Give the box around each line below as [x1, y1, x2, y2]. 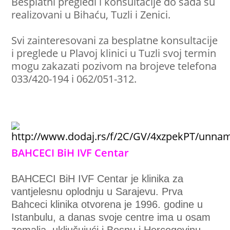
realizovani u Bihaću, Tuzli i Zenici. [11, 7, 171, 22]
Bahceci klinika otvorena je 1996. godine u [11, 199, 203, 210]
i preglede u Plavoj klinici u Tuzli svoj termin [11, 46, 217, 61]
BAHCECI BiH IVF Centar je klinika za [11, 173, 184, 185]
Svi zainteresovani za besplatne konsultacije [11, 33, 218, 48]
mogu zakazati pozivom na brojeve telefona [11, 59, 217, 73]
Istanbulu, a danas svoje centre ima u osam [11, 212, 211, 223]
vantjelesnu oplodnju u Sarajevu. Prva [11, 186, 183, 198]
